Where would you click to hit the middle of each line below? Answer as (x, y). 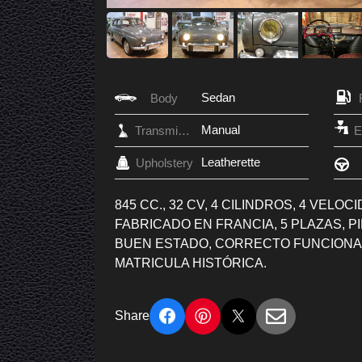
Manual (221, 129)
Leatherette (231, 162)
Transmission (184, 130)
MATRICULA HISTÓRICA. (191, 263)
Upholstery (164, 162)
